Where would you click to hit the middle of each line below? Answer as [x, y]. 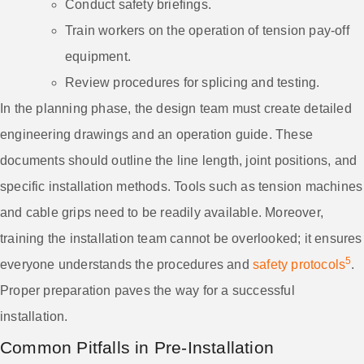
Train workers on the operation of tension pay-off [207, 30]
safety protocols [299, 264]
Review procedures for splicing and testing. [193, 82]
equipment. [98, 56]
